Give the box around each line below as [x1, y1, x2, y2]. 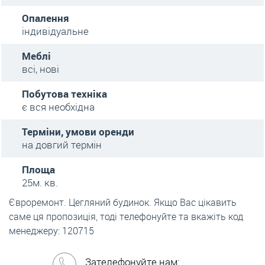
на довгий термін [22, 138, 102, 151]
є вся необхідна [22, 100, 95, 114]
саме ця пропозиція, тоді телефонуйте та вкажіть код [9, 210, 243, 223]
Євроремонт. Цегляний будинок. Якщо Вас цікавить [9, 196, 237, 209]
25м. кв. [22, 176, 58, 189]
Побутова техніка [22, 87, 107, 101]
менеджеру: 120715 [9, 224, 94, 237]
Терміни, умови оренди [22, 125, 134, 138]
